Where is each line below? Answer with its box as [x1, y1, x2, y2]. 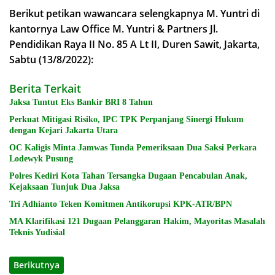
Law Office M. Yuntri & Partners [60, 21, 210, 36]
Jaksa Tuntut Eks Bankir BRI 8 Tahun [9, 97, 153, 107]
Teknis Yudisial [9, 227, 65, 237]
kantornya [9, 21, 60, 36]
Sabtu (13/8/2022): [9, 52, 93, 66]
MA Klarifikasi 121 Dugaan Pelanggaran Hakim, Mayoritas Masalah [9, 216, 265, 226]
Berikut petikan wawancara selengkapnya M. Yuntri [9, 6, 249, 20]
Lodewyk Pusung [9, 153, 73, 163]
